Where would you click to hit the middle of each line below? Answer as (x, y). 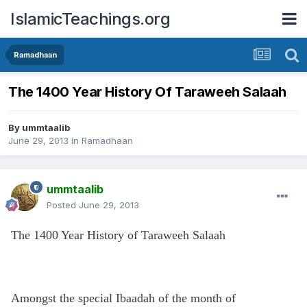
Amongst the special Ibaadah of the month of (123, 298)
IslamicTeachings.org (90, 19)
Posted (63, 205)
